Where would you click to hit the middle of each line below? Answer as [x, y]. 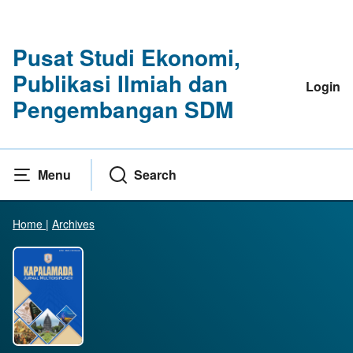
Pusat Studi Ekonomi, [126, 57]
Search [155, 175]
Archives [73, 224]
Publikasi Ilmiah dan [120, 83]
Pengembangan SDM [123, 109]
